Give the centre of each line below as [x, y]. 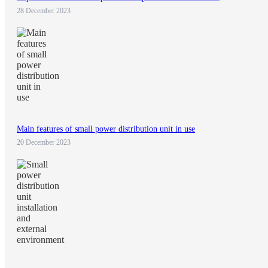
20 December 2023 [44, 143]
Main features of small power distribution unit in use [106, 129]
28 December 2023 [44, 11]
